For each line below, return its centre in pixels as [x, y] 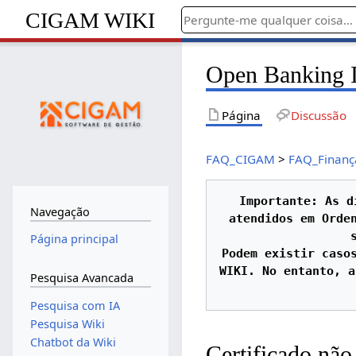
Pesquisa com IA [75, 305]
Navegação [60, 211]
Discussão [318, 115]
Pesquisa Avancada [81, 277]
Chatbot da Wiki [73, 342]
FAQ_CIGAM [241, 159]
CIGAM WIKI [91, 20]
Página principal [74, 239]
